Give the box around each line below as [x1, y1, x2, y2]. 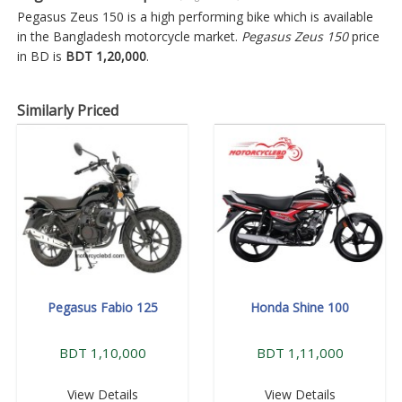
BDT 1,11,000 [256, 343, 344, 362]
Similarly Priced [17, 100, 118, 120]
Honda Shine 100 [250, 298, 349, 316]
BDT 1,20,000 [66, 48, 146, 66]
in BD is [17, 48, 66, 66]
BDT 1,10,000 [58, 343, 146, 362]
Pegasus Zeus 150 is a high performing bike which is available [17, 8, 373, 26]
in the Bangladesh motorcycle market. [17, 28, 241, 46]
